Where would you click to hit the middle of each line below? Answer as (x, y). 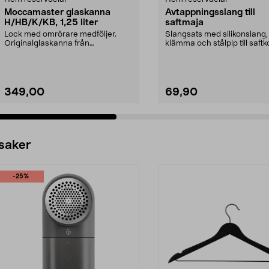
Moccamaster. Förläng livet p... (61, 52)
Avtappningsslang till (210, 12)
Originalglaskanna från (47, 43)
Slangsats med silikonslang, (216, 34)
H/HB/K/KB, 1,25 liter (51, 22)
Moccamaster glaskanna (57, 12)
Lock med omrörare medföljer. (60, 34)
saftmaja (184, 22)
